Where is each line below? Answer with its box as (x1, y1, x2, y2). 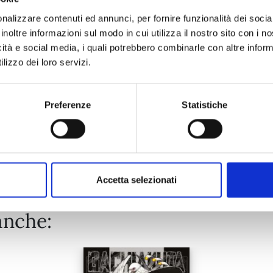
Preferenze (44, 99, 91, 110)
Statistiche (182, 99, 228, 110)
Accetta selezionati (96, 174, 177, 185)
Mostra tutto (107, 138, 166, 151)
